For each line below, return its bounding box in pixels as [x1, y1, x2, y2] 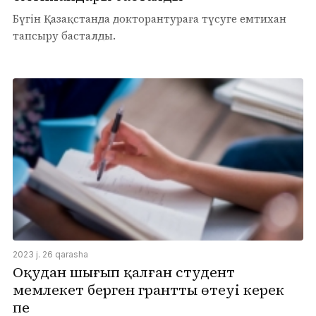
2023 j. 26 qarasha [13, 249, 88, 260]
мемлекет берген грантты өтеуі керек [13, 280, 284, 300]
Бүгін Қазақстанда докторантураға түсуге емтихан [13, 11, 286, 26]
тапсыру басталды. [13, 28, 116, 43]
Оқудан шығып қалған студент [13, 262, 235, 283]
